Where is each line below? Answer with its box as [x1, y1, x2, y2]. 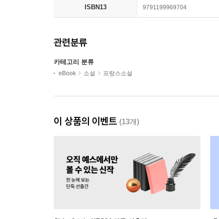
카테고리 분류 [54, 58, 94, 66]
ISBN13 [84, 3, 107, 11]
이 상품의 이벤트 [54, 114, 119, 127]
